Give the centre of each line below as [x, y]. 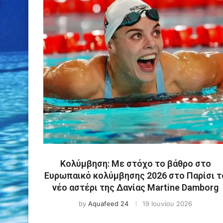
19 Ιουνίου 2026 [167, 203]
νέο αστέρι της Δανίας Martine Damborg [135, 187]
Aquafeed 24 [108, 203]
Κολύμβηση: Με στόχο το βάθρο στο [135, 163]
